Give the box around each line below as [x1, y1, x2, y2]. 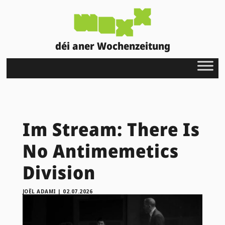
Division [22, 160, 95, 185]
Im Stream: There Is [22, 117, 200, 142]
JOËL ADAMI [22, 187, 56, 195]
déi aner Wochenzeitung [55, 39, 170, 53]
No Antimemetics [22, 138, 179, 163]
